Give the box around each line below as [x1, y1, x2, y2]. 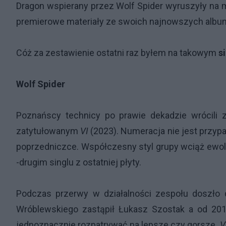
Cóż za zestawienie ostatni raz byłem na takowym [16, 47, 218, 58]
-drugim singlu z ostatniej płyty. [16, 157, 141, 167]
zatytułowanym [16, 126, 81, 136]
